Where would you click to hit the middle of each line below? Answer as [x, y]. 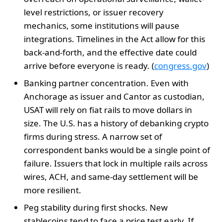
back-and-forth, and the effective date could [110, 52]
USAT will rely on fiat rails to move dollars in [108, 110]
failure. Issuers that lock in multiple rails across [116, 163]
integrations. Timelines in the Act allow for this [114, 39]
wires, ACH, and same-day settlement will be [111, 176]
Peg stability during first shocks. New [96, 207]
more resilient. [53, 190]
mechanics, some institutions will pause [102, 25]
